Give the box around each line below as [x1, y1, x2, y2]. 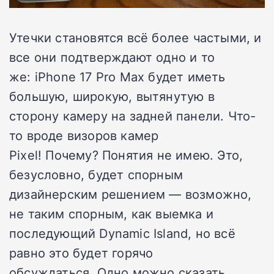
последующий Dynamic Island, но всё [9, 224, 235, 242]
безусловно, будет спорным [9, 165, 183, 183]
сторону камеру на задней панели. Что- [9, 106, 256, 124]
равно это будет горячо [9, 243, 154, 261]
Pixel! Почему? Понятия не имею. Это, [9, 146, 243, 163]
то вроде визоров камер [9, 126, 159, 144]
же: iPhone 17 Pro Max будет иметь [9, 67, 226, 85]
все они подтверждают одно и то [9, 48, 215, 65]
